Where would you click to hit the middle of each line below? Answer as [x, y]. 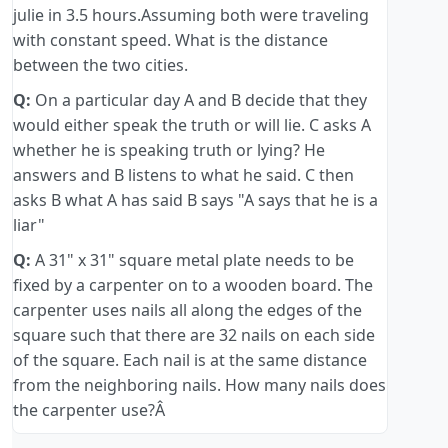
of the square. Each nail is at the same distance [190, 360]
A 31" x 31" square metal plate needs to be [192, 260]
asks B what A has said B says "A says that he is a [195, 200]
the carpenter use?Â [91, 410]
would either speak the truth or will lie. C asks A [192, 125]
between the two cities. [100, 65]
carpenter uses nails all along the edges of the [187, 310]
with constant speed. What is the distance [170, 40]
